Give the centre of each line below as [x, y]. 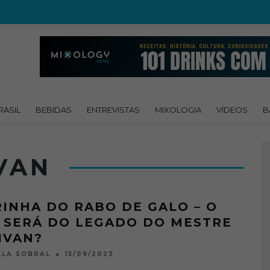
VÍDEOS [232, 110]
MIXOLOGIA [178, 110]
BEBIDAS [54, 110]
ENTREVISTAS [113, 110]
